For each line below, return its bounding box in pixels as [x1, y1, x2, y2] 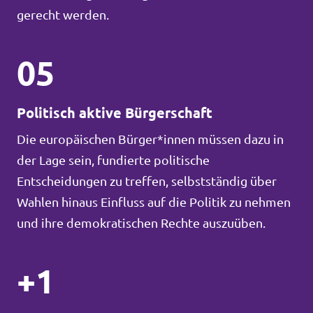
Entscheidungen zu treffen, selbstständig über [17, 174, 277, 188]
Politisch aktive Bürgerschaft [17, 105, 212, 121]
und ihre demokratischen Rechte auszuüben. [17, 216, 265, 230]
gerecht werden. [17, 8, 109, 22]
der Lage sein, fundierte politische [17, 153, 210, 167]
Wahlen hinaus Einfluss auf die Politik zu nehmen [17, 195, 291, 209]
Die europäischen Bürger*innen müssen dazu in [17, 132, 284, 146]
